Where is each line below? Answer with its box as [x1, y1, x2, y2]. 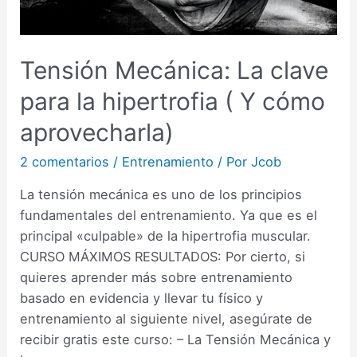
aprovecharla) [20, 117, 175, 147]
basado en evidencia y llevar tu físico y [20, 290, 264, 307]
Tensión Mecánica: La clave [20, 55, 329, 84]
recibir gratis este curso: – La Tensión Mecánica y [20, 331, 331, 348]
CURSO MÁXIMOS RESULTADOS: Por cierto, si [20, 249, 306, 265]
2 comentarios [20, 153, 110, 170]
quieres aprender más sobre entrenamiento [20, 269, 293, 286]
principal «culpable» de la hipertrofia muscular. [20, 228, 312, 245]
